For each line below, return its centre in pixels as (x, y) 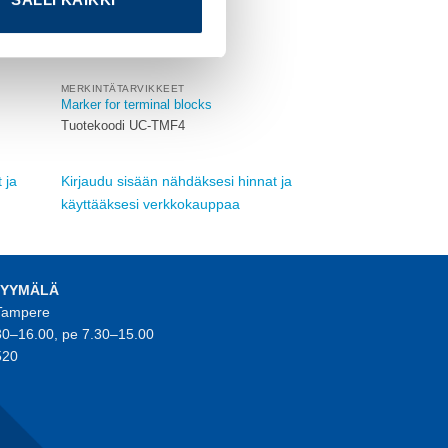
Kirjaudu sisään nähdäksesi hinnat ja (176, 181)
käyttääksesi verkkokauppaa (150, 204)
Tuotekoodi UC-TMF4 (122, 126)
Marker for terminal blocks (136, 104)
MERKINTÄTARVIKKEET (122, 88)
